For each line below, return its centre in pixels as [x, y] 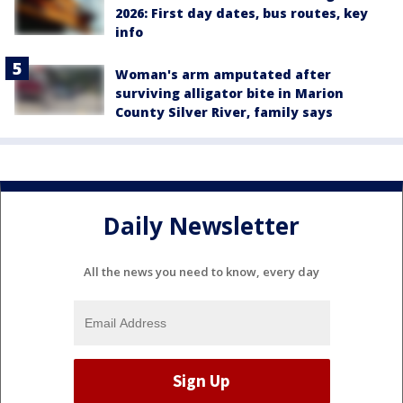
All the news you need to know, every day [201, 271]
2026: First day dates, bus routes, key [242, 13]
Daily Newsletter [201, 225]
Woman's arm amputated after [223, 75]
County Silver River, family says [224, 112]
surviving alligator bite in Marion [229, 94]
